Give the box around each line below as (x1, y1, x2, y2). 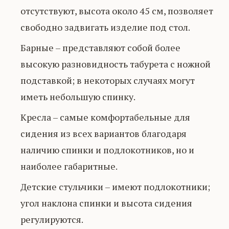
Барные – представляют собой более (20, 41, 180, 54)
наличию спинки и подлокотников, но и (20, 143, 194, 156)
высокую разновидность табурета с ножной (20, 57, 211, 70)
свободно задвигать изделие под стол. (20, 20, 190, 33)
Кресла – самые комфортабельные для (20, 110, 190, 123)
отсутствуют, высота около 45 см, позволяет (20, 4, 213, 17)
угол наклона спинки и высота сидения (20, 196, 192, 209)
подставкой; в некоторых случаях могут (20, 74, 195, 86)
